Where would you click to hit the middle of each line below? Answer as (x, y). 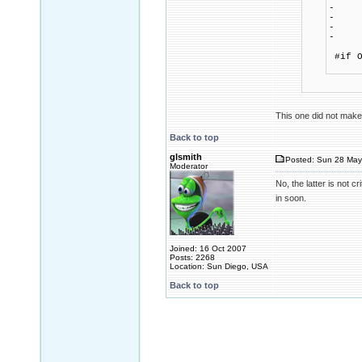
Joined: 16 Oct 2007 (208, 248)
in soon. (291, 198)
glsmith (186, 157)
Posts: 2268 (192, 257)
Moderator (189, 166)
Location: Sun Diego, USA (219, 266)
